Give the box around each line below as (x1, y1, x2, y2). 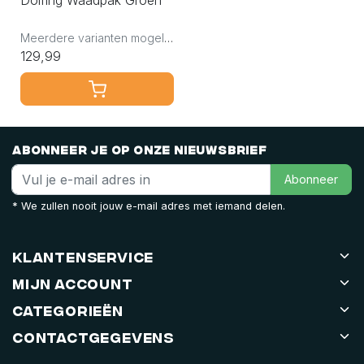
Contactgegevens (12, 328, 174, 344)
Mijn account (12, 275, 133, 291)
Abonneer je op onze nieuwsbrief (12, 142, 267, 156)
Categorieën (12, 301, 123, 318)
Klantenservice (12, 248, 154, 264)
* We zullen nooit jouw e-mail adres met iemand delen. (12, 199, 285, 212)
